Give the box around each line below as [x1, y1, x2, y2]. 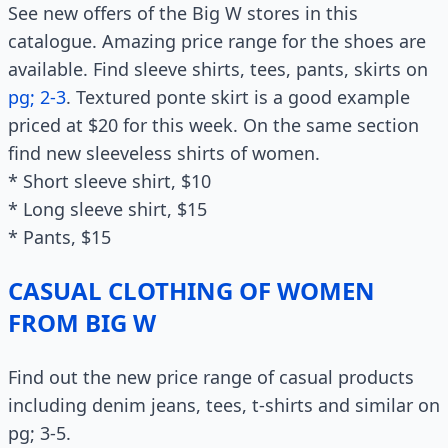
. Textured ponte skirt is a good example [66, 85, 410, 109]
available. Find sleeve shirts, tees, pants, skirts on [8, 57, 428, 81]
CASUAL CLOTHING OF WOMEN [8, 274, 375, 307]
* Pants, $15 [8, 225, 111, 249]
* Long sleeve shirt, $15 [8, 197, 207, 221]
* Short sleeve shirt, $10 [8, 169, 211, 193]
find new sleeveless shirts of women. [8, 141, 320, 165]
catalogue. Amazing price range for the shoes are [8, 29, 426, 53]
